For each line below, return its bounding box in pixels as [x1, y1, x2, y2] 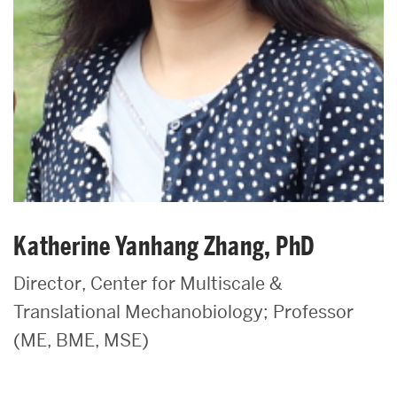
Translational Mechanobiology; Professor [13, 300, 354, 324]
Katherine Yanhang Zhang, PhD [13, 230, 315, 263]
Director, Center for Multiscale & [13, 272, 283, 296]
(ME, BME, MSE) [13, 329, 149, 353]
